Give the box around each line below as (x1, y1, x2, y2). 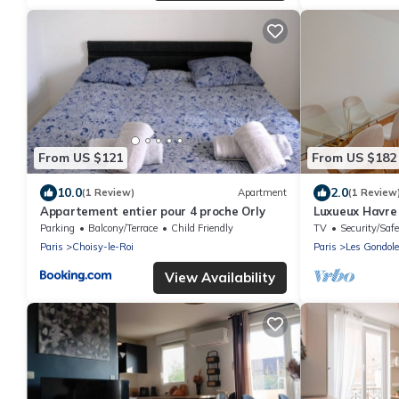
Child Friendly (171, 221, 233, 234)
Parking (40, 221, 75, 234)
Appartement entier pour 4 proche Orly (40, 203, 265, 218)
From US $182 (312, 150, 396, 167)
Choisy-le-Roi (72, 240, 134, 253)
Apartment (238, 186, 287, 199)
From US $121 (38, 150, 123, 167)
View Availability (165, 268, 275, 286)
